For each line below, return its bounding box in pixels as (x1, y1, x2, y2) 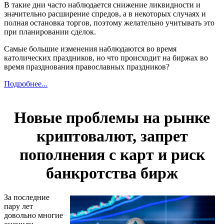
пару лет (4, 202, 33, 211)
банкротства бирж (46, 163, 178, 182)
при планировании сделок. (4, 27, 96, 36)
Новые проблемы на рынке (14, 108, 210, 126)
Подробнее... (4, 79, 47, 88)
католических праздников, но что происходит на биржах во (4, 53, 208, 62)
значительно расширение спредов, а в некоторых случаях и (4, 9, 206, 18)
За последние (4, 193, 49, 202)
